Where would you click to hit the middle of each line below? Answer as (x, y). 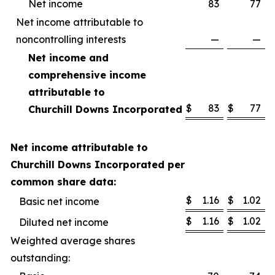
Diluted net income (64, 222)
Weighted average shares (73, 241)
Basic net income (59, 201)
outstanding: (40, 258)
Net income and (68, 58)
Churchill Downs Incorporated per (98, 165)
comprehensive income (87, 75)
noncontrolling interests (71, 39)
